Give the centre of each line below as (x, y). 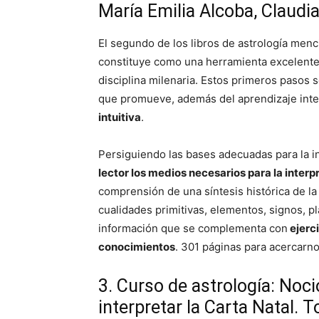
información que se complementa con (193, 228)
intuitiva (120, 117)
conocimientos (137, 247)
